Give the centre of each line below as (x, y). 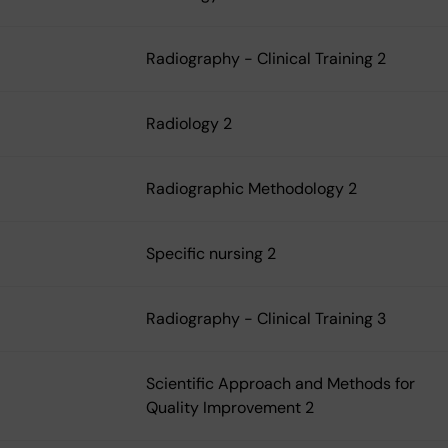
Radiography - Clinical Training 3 (266, 319)
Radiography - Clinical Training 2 (266, 59)
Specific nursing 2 (211, 254)
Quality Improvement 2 (230, 408)
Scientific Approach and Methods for (280, 384)
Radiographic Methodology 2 (251, 189)
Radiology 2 (189, 124)
